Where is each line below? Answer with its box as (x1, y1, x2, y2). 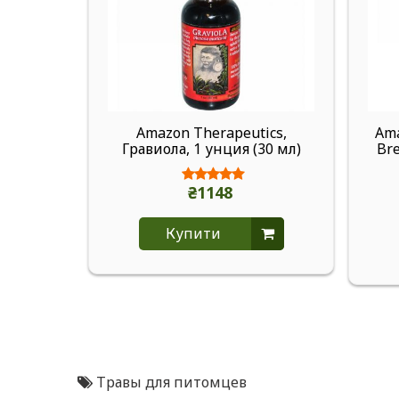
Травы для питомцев (96, 372, 247, 393)
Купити (165, 224, 221, 244)
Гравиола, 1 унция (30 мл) (121, 139, 301, 159)
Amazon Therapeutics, (135, 123, 287, 143)
